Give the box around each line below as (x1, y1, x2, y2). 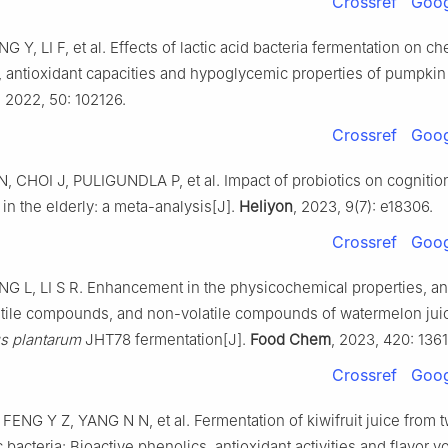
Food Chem (250, 329, 331, 349)
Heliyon (239, 196, 293, 216)
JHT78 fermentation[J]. (81, 329, 250, 349)
